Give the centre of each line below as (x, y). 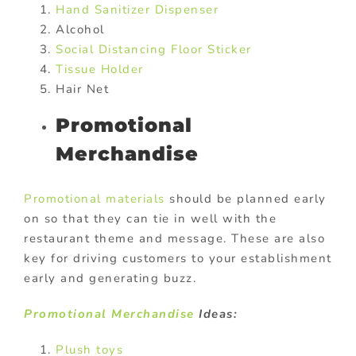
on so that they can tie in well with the (150, 219)
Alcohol (80, 29)
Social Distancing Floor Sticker (154, 49)
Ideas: (216, 314)
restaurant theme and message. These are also (174, 239)
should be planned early (246, 199)
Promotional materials (95, 199)
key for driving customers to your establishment (178, 259)
